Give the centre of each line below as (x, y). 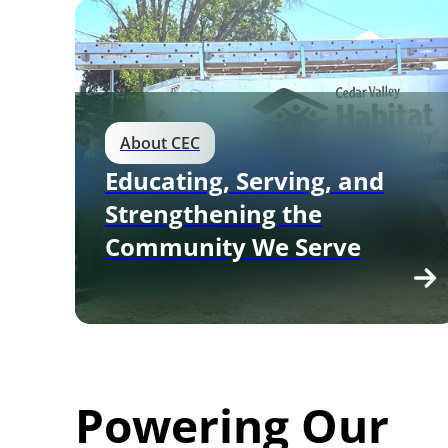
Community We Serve (232, 247)
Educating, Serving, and (244, 181)
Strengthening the (213, 214)
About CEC (159, 143)
